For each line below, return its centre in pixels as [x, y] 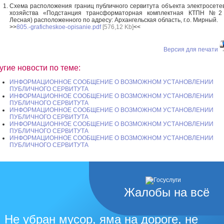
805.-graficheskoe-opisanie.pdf [59, 27]
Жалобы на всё [167, 192]
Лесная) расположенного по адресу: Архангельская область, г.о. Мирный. [114, 20]
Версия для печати [191, 49]
